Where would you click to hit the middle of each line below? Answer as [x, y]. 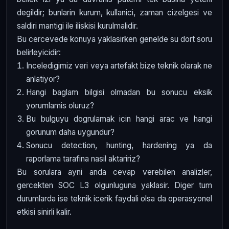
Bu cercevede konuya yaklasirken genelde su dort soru [114, 39]
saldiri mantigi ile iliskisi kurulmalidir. [77, 26]
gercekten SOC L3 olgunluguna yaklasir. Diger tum [114, 186]
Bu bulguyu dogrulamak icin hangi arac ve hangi [119, 119]
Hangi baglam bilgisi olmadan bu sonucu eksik [119, 93]
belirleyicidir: [39, 53]
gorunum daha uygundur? [71, 132]
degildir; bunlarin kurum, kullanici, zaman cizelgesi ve [114, 13]
